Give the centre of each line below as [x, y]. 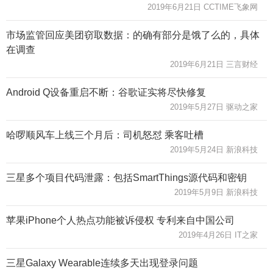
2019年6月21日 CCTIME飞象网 [203, 7]
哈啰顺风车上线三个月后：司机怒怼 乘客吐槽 [105, 135]
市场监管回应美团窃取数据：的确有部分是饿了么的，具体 [133, 35]
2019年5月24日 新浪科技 [214, 149]
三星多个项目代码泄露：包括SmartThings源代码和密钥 [126, 177]
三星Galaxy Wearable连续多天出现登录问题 [102, 263]
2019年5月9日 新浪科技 [216, 192]
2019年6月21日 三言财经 [214, 64]
